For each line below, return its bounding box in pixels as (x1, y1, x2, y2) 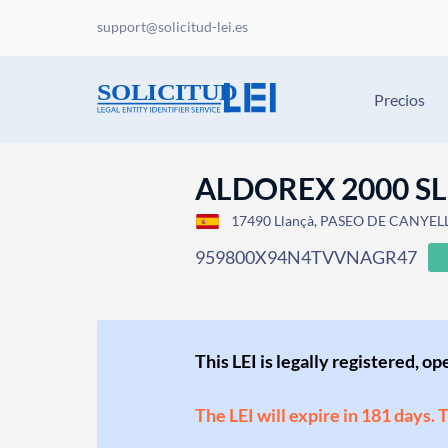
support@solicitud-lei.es (97, 18, 248, 35)
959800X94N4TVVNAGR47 (195, 246, 418, 268)
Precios (374, 90, 425, 109)
